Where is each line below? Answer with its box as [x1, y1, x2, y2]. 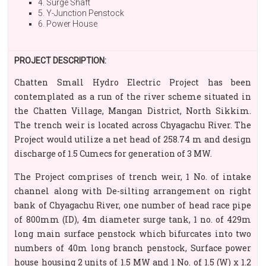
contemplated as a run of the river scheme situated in [14, 91, 252, 102]
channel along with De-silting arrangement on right [14, 185, 252, 197]
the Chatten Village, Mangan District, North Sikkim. [14, 105, 252, 116]
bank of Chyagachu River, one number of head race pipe [14, 199, 252, 211]
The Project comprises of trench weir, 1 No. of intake [14, 171, 252, 182]
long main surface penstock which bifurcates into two [14, 228, 252, 239]
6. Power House [38, 19, 98, 28]
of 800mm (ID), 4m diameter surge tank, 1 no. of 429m [14, 214, 252, 225]
